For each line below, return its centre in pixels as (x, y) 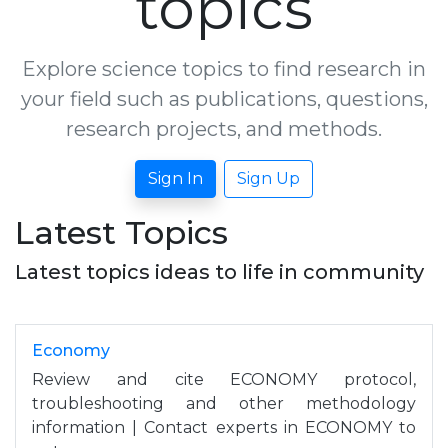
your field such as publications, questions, (224, 98)
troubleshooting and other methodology (224, 403)
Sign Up (268, 178)
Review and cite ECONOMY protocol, (224, 379)
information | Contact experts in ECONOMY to (224, 427)
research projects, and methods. (224, 128)
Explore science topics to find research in (224, 68)
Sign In (175, 178)
